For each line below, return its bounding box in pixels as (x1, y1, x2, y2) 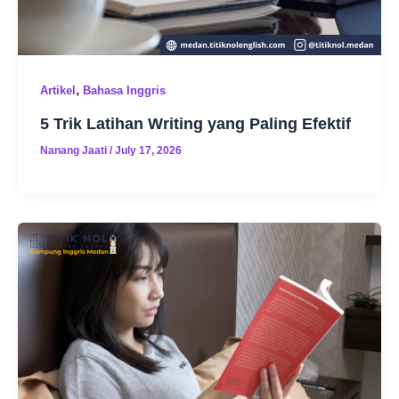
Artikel (39, 83, 76, 97)
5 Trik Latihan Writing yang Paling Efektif (39, 114, 351, 134)
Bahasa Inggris (82, 83, 166, 97)
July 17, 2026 (114, 143, 182, 157)
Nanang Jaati (39, 143, 110, 157)
